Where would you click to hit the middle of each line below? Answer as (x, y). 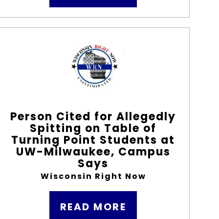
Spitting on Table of (93, 128)
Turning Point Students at (93, 140)
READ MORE (93, 207)
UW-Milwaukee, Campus (93, 152)
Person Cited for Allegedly (93, 117)
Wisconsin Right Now (93, 176)
